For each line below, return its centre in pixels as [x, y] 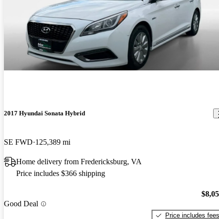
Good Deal [21, 204]
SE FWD [18, 142]
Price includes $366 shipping [61, 174]
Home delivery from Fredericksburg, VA [79, 162]
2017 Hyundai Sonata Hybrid [44, 113]
